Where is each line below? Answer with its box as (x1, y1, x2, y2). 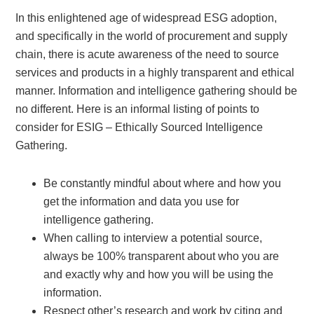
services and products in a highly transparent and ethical (15, 67, 295, 79)
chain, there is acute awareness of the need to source (15, 48, 280, 61)
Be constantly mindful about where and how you (43, 177, 282, 190)
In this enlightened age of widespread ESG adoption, (15, 12, 278, 25)
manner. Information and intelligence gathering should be (15, 85, 298, 97)
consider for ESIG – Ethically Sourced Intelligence (15, 121, 264, 134)
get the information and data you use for (43, 196, 240, 208)
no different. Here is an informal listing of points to (15, 103, 260, 116)
